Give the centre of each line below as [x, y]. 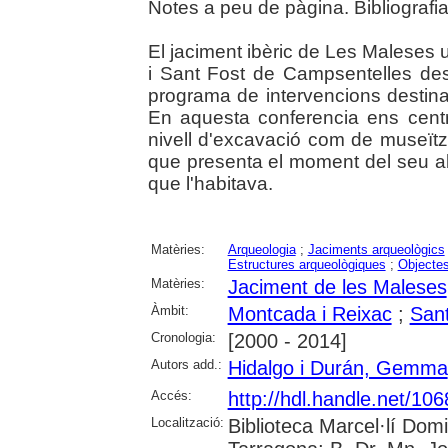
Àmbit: [169, 311]
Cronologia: [183, 338]
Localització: [187, 423]
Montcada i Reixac [309, 314]
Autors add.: [186, 365]
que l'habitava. [210, 184]
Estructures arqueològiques [306, 265]
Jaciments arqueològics [376, 250]
